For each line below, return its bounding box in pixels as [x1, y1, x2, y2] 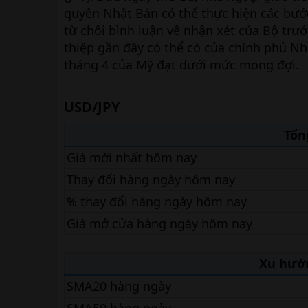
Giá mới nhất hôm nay [67, 149, 197, 166]
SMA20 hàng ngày [67, 278, 171, 294]
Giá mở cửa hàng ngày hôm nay [67, 215, 252, 232]
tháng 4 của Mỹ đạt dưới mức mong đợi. [64, 56, 299, 73]
